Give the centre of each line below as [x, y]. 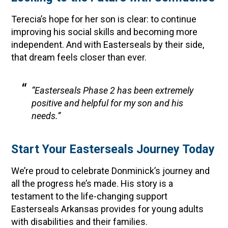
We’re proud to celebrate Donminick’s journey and [111, 171]
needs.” [46, 116]
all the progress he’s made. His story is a [92, 183]
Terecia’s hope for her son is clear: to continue [104, 19]
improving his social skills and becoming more [105, 32]
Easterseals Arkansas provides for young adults [108, 209]
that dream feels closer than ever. [79, 57]
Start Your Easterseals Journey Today [113, 149]
